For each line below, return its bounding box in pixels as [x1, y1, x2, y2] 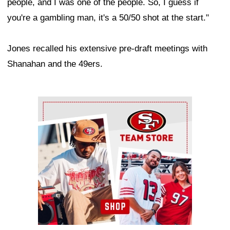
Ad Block [38, 99, 72, 109]
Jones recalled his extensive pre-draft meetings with [7, 44, 207, 54]
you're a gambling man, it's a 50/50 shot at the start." [7, 13, 209, 23]
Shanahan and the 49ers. [7, 59, 103, 69]
